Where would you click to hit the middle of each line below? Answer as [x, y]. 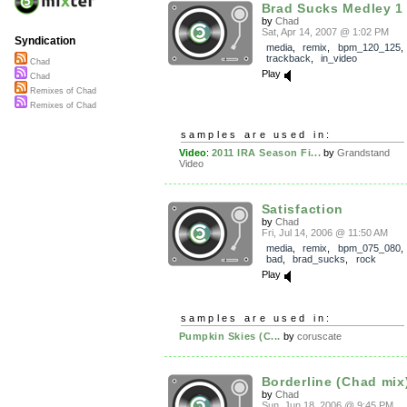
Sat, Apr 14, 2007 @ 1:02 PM [325, 32]
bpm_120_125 [369, 47]
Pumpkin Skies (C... [229, 336]
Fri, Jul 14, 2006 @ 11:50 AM [324, 233]
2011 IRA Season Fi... [266, 153]
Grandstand [364, 153]
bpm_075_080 [369, 248]
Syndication [45, 41]
